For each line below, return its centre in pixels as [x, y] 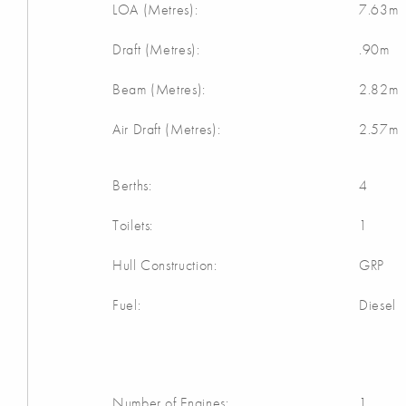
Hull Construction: [165, 265]
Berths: [132, 185]
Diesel [377, 305]
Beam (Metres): [159, 89]
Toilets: [133, 225]
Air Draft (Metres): [167, 129]
